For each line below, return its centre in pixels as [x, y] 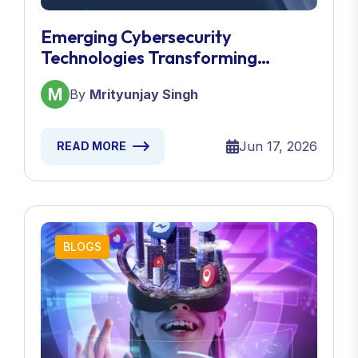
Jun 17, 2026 [278, 147]
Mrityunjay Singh [144, 95]
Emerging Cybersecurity [136, 37]
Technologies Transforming [149, 58]
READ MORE [91, 146]
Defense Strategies [117, 79]
